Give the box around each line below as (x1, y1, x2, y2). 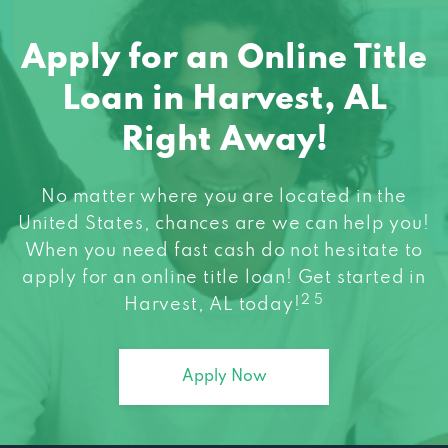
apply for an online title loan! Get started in (22, 241, 426, 260)
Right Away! (120, 96, 328, 131)
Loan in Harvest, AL (61, 55, 387, 90)
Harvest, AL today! (124, 268, 301, 287)
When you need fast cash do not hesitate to (24, 214, 424, 233)
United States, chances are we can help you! (18, 187, 430, 206)
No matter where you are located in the (41, 160, 407, 179)
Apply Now (181, 341, 267, 358)
